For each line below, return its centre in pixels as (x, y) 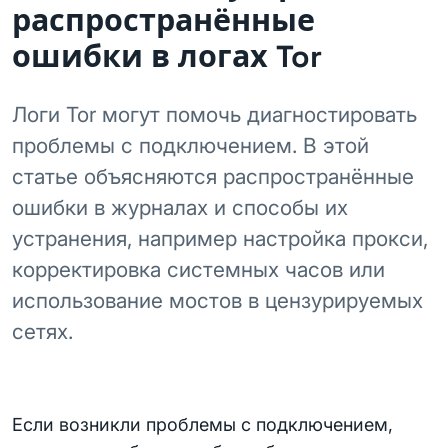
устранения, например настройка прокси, (220, 238)
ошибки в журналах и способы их (180, 207)
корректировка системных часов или (198, 269)
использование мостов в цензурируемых (217, 300)
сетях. (42, 331)
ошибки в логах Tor (167, 56)
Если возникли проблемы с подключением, (202, 424)
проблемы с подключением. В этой (190, 145)
